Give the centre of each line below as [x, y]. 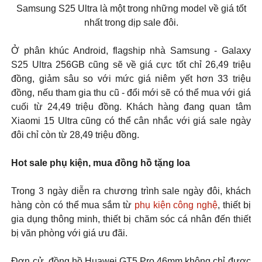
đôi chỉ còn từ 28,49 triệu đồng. [75, 135]
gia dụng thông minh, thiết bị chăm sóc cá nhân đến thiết [131, 219]
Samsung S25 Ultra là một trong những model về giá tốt [131, 8]
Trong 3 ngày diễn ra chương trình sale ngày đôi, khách [131, 191]
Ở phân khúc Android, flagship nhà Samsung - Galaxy [131, 50]
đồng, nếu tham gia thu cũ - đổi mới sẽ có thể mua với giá [131, 92]
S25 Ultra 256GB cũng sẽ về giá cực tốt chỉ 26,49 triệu [131, 64]
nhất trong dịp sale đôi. [131, 22]
